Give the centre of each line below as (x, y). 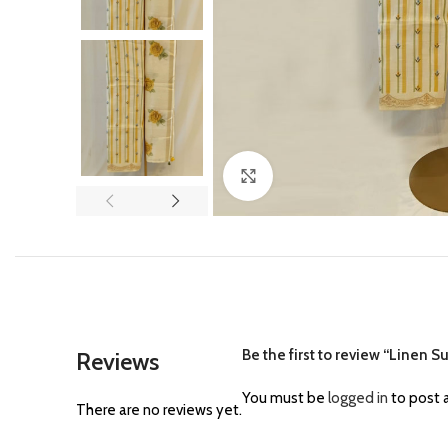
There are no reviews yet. (159, 410)
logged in (358, 398)
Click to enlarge (322, 175)
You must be (285, 398)
